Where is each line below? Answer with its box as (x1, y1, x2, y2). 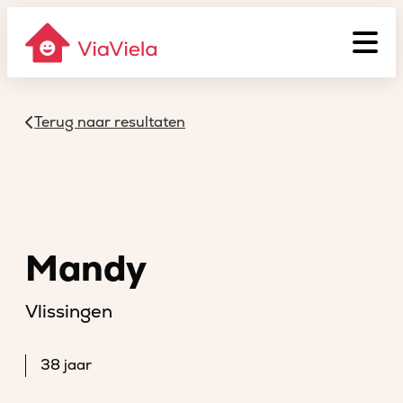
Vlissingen (25, 300, 112, 323)
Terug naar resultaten (34, 113, 185, 131)
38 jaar (40, 356, 92, 374)
